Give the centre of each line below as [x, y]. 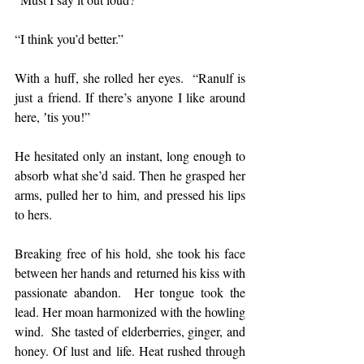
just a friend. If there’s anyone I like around [130, 97]
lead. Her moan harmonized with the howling [130, 312]
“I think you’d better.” [69, 39]
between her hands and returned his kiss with [130, 273]
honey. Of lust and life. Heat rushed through [130, 351]
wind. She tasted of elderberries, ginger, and [130, 331]
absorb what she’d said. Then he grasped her [130, 175]
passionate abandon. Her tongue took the [130, 292]
